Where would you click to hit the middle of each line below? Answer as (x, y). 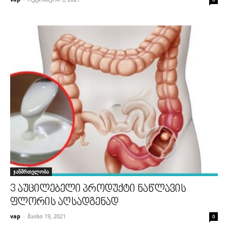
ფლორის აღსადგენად (64, 203)
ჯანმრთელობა (31, 172)
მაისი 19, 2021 (47, 216)
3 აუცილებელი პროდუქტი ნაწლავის (98, 190)
